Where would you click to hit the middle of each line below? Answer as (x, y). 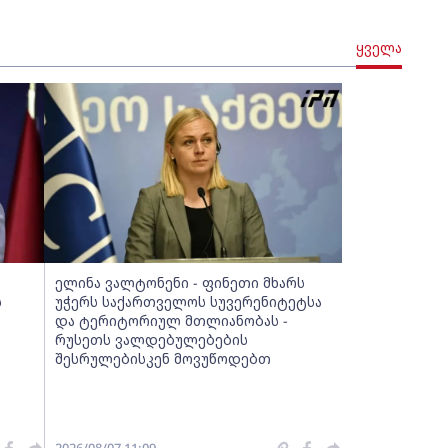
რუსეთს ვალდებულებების (151, 339)
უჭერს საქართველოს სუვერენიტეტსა (188, 301)
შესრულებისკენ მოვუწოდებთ (162, 358)
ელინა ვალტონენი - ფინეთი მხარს (179, 282)
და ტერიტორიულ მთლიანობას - (171, 320)
